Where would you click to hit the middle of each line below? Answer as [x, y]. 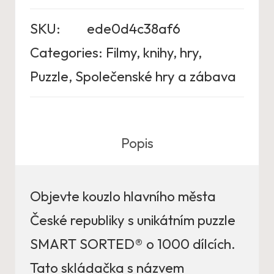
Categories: [66, 53]
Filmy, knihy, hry [152, 53]
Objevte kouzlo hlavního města [123, 197]
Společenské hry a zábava [156, 77]
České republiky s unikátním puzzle [133, 220]
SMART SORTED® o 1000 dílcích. [133, 244]
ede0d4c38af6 [134, 29]
